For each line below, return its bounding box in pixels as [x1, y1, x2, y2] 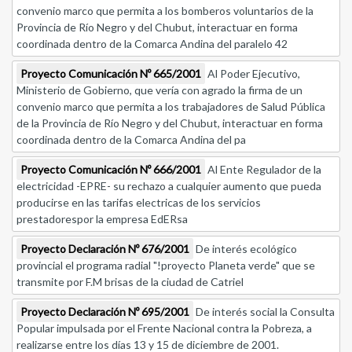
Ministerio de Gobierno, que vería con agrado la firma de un [16, 83, 302, 97]
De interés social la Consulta [193, 305, 335, 319]
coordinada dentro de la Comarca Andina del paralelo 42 [16, 37, 288, 51]
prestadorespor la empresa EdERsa [16, 212, 188, 226]
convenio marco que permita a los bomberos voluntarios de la [16, 4, 313, 18]
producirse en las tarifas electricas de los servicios [16, 196, 261, 210]
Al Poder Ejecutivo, [205, 67, 300, 81]
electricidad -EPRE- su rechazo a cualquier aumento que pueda [16, 179, 321, 193]
